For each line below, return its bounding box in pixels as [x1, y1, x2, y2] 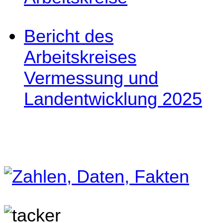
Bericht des [24, 25, 113, 46]
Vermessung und [24, 67, 158, 88]
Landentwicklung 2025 [24, 88, 202, 109]
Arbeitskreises [24, 46, 136, 67]
